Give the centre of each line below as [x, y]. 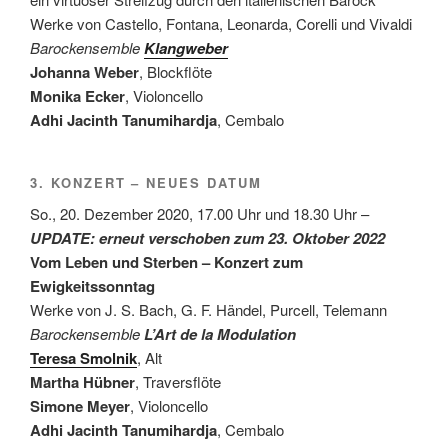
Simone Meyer [80, 406]
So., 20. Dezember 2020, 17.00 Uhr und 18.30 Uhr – [199, 213]
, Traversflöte [178, 381]
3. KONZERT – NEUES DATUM [146, 183]
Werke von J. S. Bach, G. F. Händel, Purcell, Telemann [208, 309]
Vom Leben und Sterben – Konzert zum [166, 262]
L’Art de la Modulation [220, 334]
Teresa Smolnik [83, 358]
